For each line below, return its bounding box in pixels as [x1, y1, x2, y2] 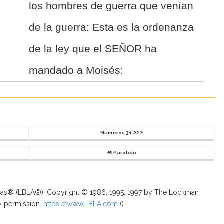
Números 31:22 [100, 129, 140, 135]
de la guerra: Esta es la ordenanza [29, 21, 194, 33]
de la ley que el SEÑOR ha [29, 42, 157, 54]
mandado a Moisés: [29, 64, 124, 76]
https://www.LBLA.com [43, 199, 118, 208]
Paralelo [112, 149, 136, 155]
